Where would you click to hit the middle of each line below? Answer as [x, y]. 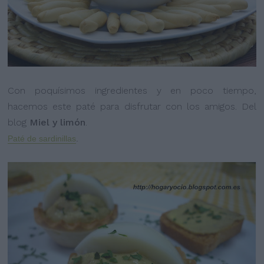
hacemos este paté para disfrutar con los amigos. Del [132, 107]
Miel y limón [58, 123]
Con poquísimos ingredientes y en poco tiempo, [132, 91]
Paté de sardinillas [42, 139]
